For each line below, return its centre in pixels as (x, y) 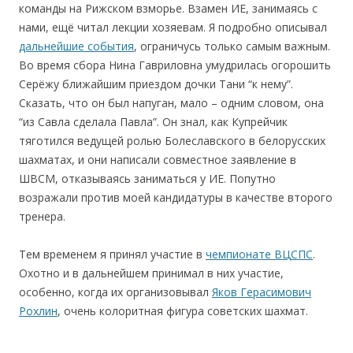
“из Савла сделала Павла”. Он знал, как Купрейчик (153, 121)
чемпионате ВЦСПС (259, 254)
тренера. (42, 216)
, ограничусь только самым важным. (232, 46)
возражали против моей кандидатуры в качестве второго (176, 197)
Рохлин (38, 310)
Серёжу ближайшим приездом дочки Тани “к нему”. (156, 84)
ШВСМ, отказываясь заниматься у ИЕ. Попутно (147, 178)
